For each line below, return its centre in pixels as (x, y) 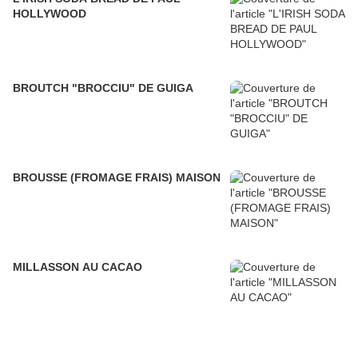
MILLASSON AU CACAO (78, 267)
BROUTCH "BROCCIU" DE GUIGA (103, 88)
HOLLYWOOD (50, 14)
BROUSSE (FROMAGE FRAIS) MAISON (117, 178)
